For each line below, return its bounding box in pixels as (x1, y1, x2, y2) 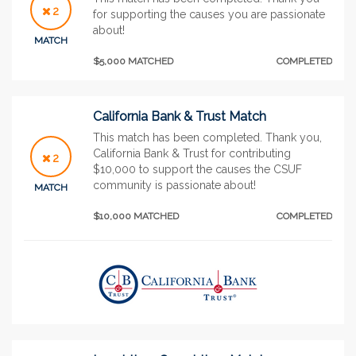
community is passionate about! (93, 178, 256, 192)
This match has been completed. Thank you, (93, 130, 322, 144)
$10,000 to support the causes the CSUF (93, 162, 302, 176)
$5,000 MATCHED (93, 55, 173, 67)
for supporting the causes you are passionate (93, 7, 325, 21)
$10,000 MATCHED (93, 210, 179, 222)
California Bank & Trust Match (93, 108, 266, 124)
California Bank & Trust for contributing (93, 146, 291, 160)
